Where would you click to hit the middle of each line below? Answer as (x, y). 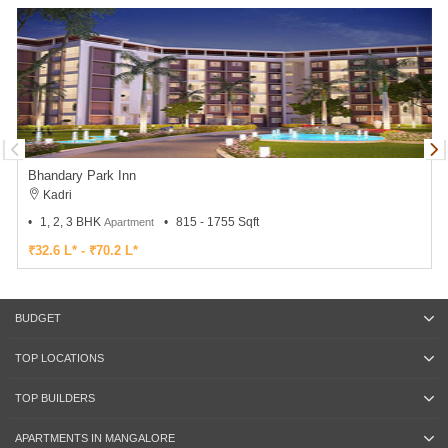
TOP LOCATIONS (59, 358)
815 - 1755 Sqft (217, 222)
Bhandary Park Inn (81, 176)
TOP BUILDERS (54, 398)
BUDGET (37, 318)
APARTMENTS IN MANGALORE (94, 438)
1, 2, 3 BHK (71, 222)
